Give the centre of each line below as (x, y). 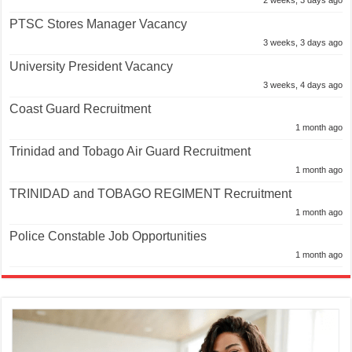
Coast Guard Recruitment (81, 109)
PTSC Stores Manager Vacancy (99, 24)
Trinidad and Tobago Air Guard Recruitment (130, 152)
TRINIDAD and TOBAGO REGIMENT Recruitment (151, 194)
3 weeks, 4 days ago (302, 85)
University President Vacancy (92, 67)
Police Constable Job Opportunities (108, 236)
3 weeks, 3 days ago (302, 43)
